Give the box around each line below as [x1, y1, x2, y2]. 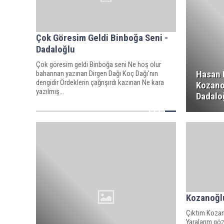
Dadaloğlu [36, 43, 75, 55]
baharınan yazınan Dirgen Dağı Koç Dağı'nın [36, 68, 158, 78]
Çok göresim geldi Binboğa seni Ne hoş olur [36, 59, 161, 69]
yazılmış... [36, 86, 64, 96]
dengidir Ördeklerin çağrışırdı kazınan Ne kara [36, 77, 164, 87]
